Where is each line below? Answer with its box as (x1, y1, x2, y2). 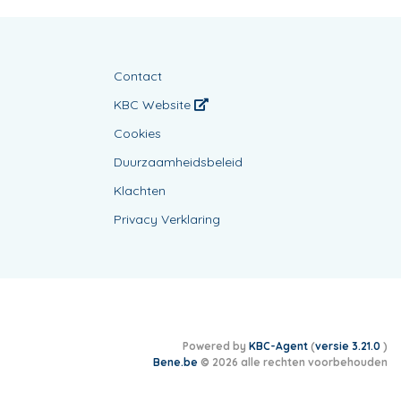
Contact (114, 68, 162, 84)
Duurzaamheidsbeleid (114, 154, 243, 170)
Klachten (114, 183, 166, 199)
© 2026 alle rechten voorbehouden (198, 355, 388, 369)
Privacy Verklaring (114, 211, 220, 227)
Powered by (183, 339, 249, 353)
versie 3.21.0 (315, 339, 383, 353)
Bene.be (153, 355, 198, 369)
